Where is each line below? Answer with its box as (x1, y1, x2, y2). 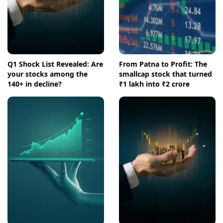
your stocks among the (7, 69, 88, 79)
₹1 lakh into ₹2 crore (119, 79, 190, 89)
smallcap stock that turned (119, 69, 212, 79)
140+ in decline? (7, 79, 62, 89)
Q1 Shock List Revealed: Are (7, 59, 103, 69)
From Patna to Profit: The (119, 59, 207, 69)
